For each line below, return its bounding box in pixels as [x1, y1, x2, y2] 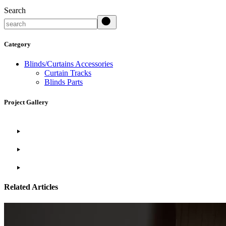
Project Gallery [4, 98, 48, 106]
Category [4, 40, 31, 48]
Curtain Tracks [44, 69, 91, 78]
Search [4, 6, 26, 15]
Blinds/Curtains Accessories [24, 60, 113, 69]
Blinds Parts [44, 78, 83, 87]
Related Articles [4, 182, 58, 191]
